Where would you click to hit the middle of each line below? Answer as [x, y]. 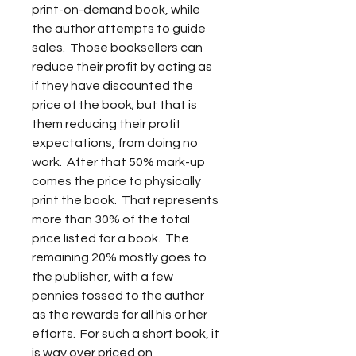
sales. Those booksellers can [118, 48]
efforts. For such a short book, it [127, 334]
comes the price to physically [118, 181]
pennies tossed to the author [119, 296]
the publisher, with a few [104, 277]
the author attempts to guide [120, 29]
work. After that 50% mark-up [120, 162]
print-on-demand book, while [117, 10]
